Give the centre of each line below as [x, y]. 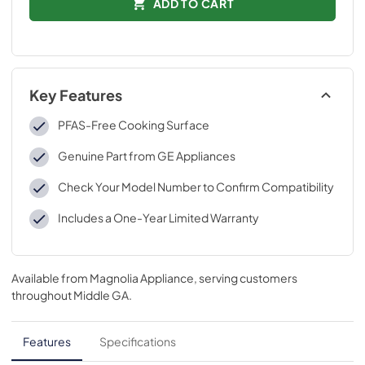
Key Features [76, 95]
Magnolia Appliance [142, 278]
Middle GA [101, 295]
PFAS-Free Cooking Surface [133, 125]
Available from [51, 278]
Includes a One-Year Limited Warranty [158, 218]
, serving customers [246, 278]
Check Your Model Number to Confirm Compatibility [196, 187]
